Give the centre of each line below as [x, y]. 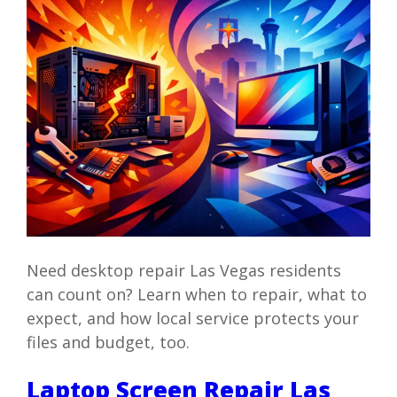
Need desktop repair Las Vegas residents [183, 271]
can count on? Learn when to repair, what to [196, 295]
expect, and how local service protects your [192, 319]
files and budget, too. [108, 343]
